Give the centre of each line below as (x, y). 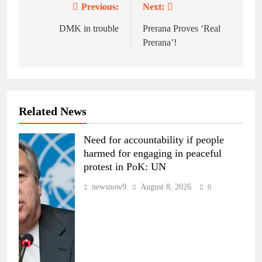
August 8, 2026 (166, 187)
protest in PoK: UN (125, 167)
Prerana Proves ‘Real (182, 29)
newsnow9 (109, 187)
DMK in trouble (89, 29)
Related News (53, 111)
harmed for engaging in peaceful (153, 154)
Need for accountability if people (154, 140)
